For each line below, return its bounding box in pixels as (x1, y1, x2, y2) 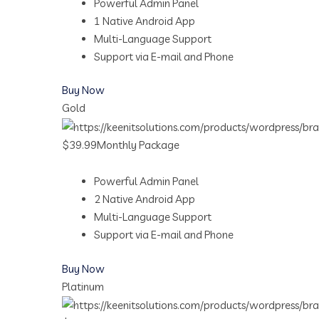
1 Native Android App (94, 14, 195, 28)
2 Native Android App (94, 192, 195, 206)
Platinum (62, 279, 104, 293)
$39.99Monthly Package (62, 138, 179, 152)
